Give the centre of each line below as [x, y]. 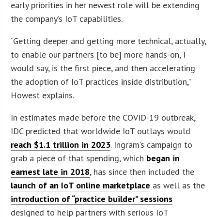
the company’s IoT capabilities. [67, 18]
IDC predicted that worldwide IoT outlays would [101, 131]
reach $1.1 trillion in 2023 [61, 144]
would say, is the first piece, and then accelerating [103, 68]
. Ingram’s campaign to [152, 144]
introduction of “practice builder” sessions [92, 199]
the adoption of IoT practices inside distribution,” [101, 81]
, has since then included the [142, 171]
